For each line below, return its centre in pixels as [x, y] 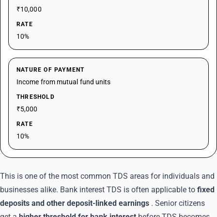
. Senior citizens [178, 203]
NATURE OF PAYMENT [51, 70]
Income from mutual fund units [64, 82]
